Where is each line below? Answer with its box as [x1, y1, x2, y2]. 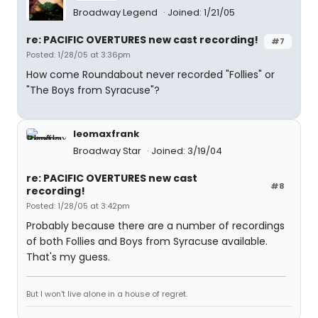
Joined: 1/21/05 [168, 6, 235, 19]
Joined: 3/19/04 [151, 144, 222, 158]
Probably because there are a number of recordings [26, 219, 285, 233]
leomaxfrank [73, 127, 139, 141]
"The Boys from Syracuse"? [26, 83, 160, 97]
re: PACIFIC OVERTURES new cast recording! [26, 33, 258, 47]
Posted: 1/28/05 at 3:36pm [26, 49, 131, 60]
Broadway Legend [73, 6, 160, 19]
